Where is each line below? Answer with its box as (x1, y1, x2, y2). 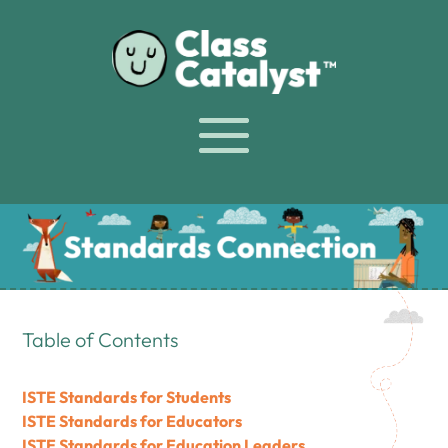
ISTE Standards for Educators (22, 410, 243, 431)
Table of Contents (22, 326, 179, 352)
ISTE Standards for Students (22, 386, 232, 407)
